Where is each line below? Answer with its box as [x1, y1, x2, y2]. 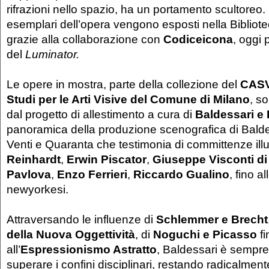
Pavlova [7, 167, 51, 181]
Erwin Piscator [67, 152, 147, 166]
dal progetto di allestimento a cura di [7, 107, 195, 121]
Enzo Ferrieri [57, 167, 127, 181]
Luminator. [25, 47, 79, 61]
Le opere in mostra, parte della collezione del [7, 77, 240, 91]
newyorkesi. [7, 182, 71, 196]
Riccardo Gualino [133, 167, 229, 181]
